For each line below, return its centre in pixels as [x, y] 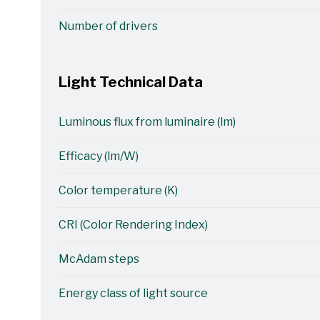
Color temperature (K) [118, 190]
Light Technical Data [130, 82]
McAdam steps [99, 259]
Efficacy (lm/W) [98, 156]
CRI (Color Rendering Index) [133, 225]
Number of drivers [108, 26]
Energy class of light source [133, 293]
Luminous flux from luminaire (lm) [147, 122]
